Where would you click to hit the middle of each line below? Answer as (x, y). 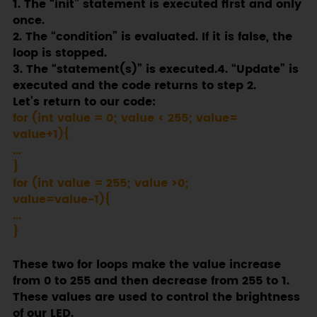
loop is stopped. (59, 54)
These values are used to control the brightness (156, 298)
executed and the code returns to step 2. (134, 86)
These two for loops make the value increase (146, 265)
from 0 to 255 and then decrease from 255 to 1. (151, 282)
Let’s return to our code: (84, 103)
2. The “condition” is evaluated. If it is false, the (152, 38)
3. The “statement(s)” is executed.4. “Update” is (155, 70)
